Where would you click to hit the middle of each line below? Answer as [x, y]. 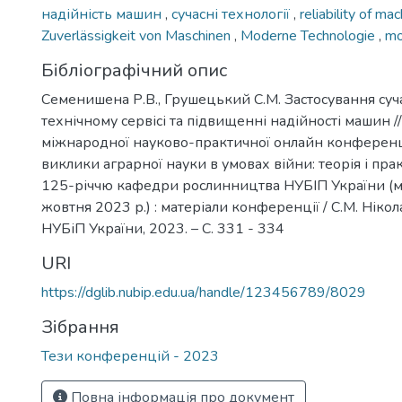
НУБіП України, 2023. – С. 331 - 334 [163, 229]
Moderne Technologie [310, 36]
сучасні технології [232, 14]
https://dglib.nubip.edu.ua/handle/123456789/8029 [204, 293]
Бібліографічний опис [134, 70]
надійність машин [103, 14]
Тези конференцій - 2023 [130, 356]
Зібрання [80, 327]
